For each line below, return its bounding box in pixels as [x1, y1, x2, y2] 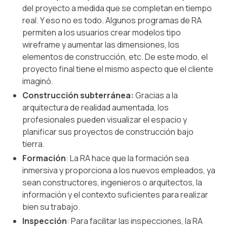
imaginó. [22, 75, 53, 87]
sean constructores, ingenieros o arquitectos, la [22, 176, 202, 188]
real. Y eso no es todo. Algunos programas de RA [22, 14, 202, 26]
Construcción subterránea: [22, 89, 135, 101]
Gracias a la [135, 89, 178, 101]
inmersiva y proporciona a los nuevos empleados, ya [22, 164, 215, 176]
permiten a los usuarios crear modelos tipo [22, 26, 181, 38]
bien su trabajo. [22, 201, 80, 212]
